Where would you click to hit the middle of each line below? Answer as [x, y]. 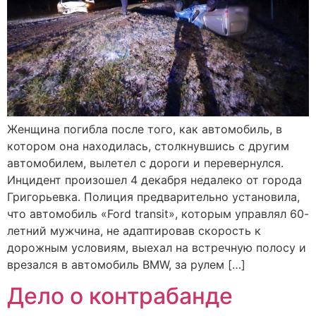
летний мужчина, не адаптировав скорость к [134, 230]
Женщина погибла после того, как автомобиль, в [145, 129]
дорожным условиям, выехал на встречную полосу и [157, 247]
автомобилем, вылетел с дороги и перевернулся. [145, 163]
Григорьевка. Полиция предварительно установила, [153, 196]
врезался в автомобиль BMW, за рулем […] [126, 264]
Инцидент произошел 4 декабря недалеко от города [154, 180]
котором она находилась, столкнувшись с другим [148, 146]
